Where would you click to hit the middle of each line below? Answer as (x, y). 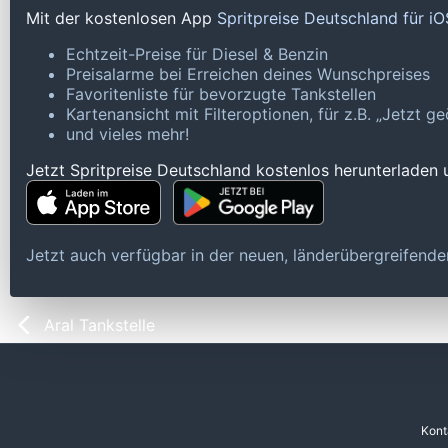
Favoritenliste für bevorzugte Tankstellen (221, 94)
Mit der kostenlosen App (121, 18)
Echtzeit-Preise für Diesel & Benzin (197, 54)
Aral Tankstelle (99, 325)
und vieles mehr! (127, 134)
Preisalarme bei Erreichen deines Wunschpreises (248, 74)
